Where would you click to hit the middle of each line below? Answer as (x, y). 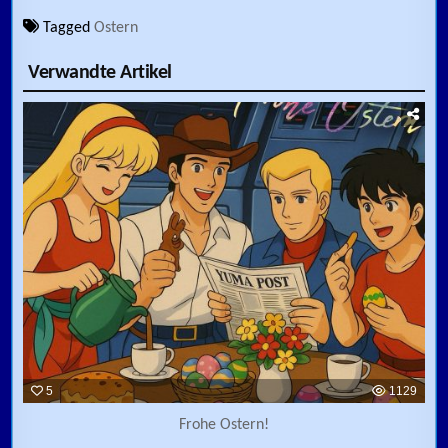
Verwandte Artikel (100, 73)
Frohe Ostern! (224, 425)
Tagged (67, 28)
